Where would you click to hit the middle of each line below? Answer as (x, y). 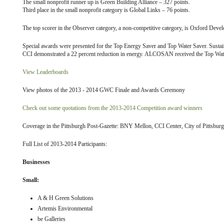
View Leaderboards (45, 72)
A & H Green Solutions (65, 198)
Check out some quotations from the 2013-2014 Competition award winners (112, 108)
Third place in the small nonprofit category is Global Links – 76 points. (106, 10)
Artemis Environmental (65, 208)
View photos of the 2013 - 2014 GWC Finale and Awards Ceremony (104, 90)
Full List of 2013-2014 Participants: (65, 144)
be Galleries (51, 219)
